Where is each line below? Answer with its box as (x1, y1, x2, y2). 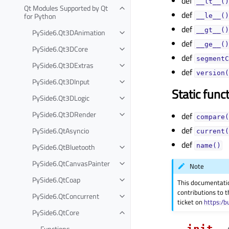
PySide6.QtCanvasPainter (32, 157, 110, 169)
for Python (24, 10, 56, 21)
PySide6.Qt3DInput (32, 76, 89, 87)
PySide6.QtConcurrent (32, 190, 99, 201)
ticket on (177, 196, 204, 207)
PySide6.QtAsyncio (32, 125, 89, 136)
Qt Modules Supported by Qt (24, 2, 108, 13)
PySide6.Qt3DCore (32, 43, 88, 54)
